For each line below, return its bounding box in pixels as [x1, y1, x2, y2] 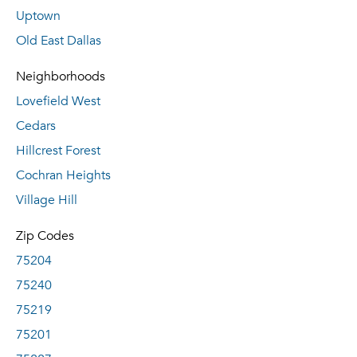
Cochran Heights [16, 167, 111, 183]
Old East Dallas [16, 33, 101, 49]
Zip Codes [16, 228, 74, 244]
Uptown [16, 8, 61, 24]
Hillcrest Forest [16, 143, 100, 159]
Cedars [16, 118, 56, 134]
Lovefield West [16, 93, 100, 109]
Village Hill [16, 192, 77, 208]
